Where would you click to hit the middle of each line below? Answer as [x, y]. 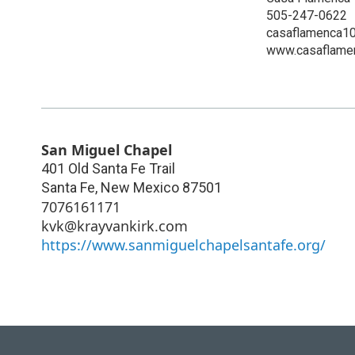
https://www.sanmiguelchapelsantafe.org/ [183, 244]
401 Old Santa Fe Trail [108, 168]
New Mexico [140, 187]
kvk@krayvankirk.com [115, 225]
